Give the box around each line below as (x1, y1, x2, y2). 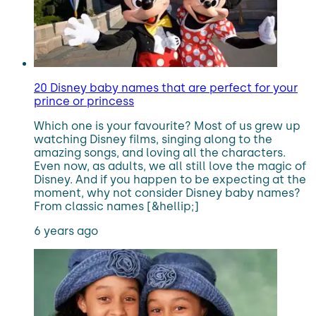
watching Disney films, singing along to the (34, 133, 272, 146)
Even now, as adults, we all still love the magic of (34, 159, 306, 173)
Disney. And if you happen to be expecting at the (34, 173, 306, 186)
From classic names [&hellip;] (34, 200, 199, 213)
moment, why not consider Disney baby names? (34, 186, 300, 200)
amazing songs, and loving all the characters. (34, 146, 286, 159)
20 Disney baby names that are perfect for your (34, 81, 298, 95)
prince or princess (34, 95, 134, 108)
